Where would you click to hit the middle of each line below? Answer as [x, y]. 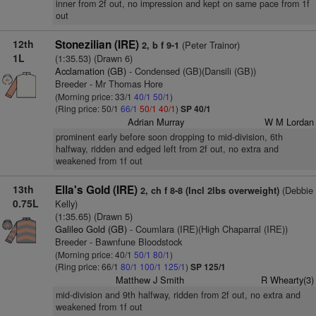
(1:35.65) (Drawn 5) [93, 216]
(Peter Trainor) [209, 45]
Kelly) [66, 203]
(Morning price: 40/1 [94, 254]
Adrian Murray [156, 122]
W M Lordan [289, 122]
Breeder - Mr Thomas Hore [109, 84]
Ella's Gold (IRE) [96, 190]
